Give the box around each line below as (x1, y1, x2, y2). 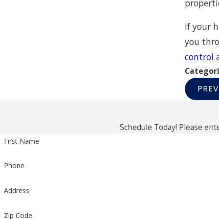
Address (3, 186, 29, 196)
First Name (3, 136, 39, 146)
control (185, 51, 214, 63)
